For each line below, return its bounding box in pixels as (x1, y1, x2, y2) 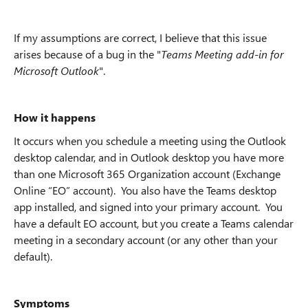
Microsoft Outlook (14, 63, 99, 78)
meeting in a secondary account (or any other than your (14, 232, 278, 247)
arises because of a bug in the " (14, 47, 161, 61)
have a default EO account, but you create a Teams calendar (14, 216, 294, 230)
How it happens (14, 110, 96, 124)
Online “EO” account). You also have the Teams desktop (14, 183, 276, 197)
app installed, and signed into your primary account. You (14, 199, 283, 214)
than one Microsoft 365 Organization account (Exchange (14, 166, 280, 181)
